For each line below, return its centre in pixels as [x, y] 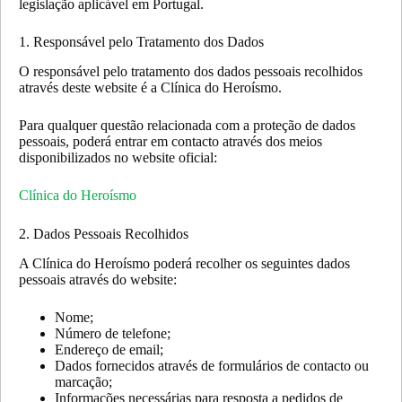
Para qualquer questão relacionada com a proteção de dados [187, 125]
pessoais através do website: [98, 279]
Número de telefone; [113, 333]
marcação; [83, 381]
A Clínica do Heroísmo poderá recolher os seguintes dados [184, 263]
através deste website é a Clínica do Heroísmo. [150, 87]
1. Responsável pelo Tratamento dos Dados [141, 42]
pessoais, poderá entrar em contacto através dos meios [170, 141]
